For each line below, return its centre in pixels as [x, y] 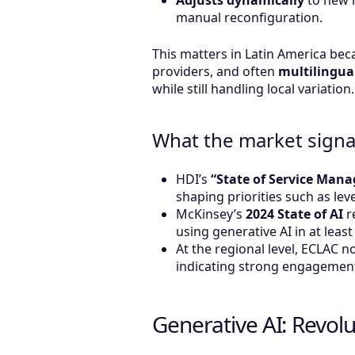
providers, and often [215, 71]
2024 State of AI [294, 214]
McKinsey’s [211, 214]
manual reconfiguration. [249, 17]
